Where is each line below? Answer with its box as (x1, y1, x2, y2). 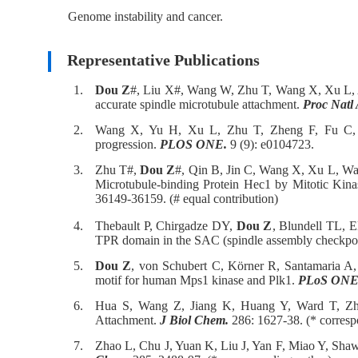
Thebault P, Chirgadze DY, (95, 219, 237, 233)
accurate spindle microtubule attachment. (95, 97, 303, 111)
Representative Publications (51, 51, 260, 69)
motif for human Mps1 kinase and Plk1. (95, 273, 298, 287)
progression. (95, 137, 160, 151)
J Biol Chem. (160, 313, 229, 327)
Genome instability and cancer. (68, 10, 223, 23)
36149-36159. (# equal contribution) (95, 192, 278, 205)
